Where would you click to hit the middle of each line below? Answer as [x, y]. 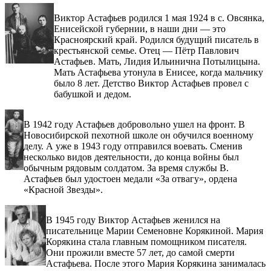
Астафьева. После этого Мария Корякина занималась [155, 264]
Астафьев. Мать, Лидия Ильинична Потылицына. [157, 62]
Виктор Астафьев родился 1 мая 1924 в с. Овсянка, [159, 18]
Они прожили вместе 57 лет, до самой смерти [140, 253]
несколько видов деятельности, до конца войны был [131, 157]
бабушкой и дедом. [93, 94]
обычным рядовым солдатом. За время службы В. [126, 168]
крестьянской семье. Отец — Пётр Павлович [146, 51]
